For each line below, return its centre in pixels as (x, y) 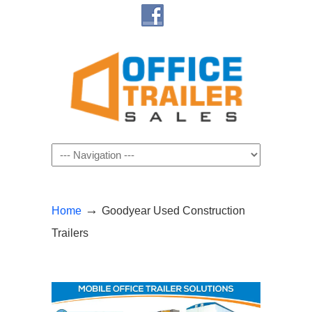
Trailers (70, 233)
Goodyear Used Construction (173, 210)
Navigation (76, 153)
